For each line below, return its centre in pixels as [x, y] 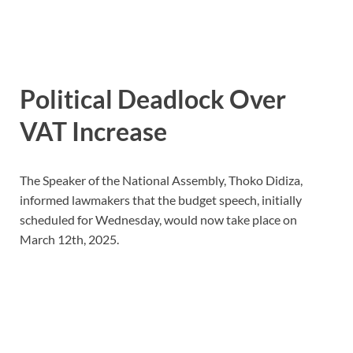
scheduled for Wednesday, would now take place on [158, 220]
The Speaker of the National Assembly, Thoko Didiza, [161, 180]
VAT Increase [93, 132]
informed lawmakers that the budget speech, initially [161, 200]
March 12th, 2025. [69, 240]
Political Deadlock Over [153, 99]
